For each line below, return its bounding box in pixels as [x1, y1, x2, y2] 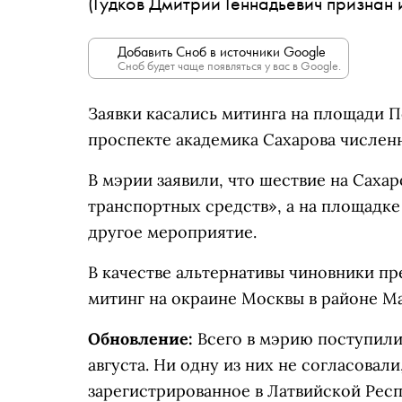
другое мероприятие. [88, 222, 266, 242]
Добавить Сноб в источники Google [118, 42, 326, 61]
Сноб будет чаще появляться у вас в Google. [118, 57, 341, 74]
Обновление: [88, 328, 193, 349]
